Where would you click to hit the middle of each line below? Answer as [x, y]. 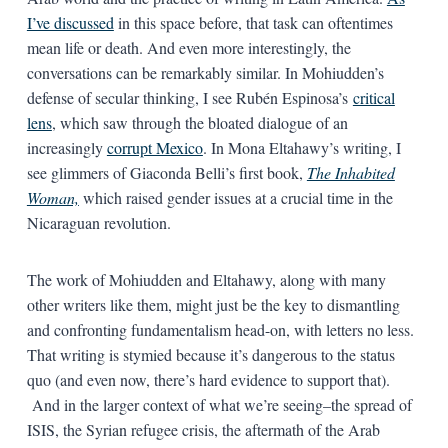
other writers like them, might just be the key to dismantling [213, 305]
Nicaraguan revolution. [98, 223]
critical [373, 98]
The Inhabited [350, 173]
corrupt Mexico [154, 148]
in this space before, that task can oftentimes [253, 23]
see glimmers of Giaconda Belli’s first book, [166, 173]
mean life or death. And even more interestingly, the [188, 48]
